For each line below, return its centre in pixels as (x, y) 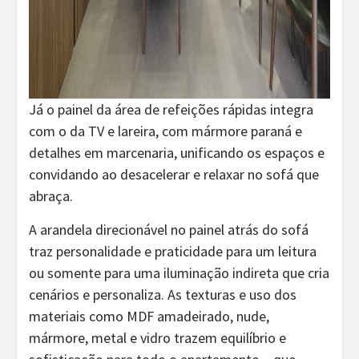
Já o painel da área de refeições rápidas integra (171, 109)
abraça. (51, 196)
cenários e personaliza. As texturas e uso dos (163, 294)
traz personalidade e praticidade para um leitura (173, 251)
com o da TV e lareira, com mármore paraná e (165, 131)
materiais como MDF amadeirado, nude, (149, 316)
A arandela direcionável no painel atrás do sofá (169, 229)
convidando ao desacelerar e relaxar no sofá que (174, 174)
